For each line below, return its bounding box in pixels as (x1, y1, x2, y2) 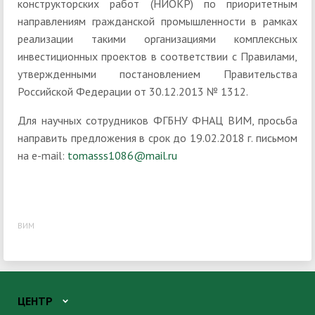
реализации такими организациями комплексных (18, 31, 297, 46)
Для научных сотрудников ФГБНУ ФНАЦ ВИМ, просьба (18, 112, 297, 127)
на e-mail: (18, 148, 67, 162)
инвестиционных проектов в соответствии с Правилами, (18, 49, 297, 63)
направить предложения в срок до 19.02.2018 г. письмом (18, 130, 297, 145)
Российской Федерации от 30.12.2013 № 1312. (18, 84, 248, 98)
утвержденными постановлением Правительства (18, 66, 297, 81)
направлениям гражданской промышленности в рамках (18, 13, 297, 28)
